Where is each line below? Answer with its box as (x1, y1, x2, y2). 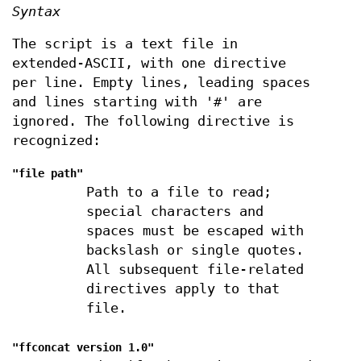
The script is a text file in (12, 35, 238, 52)
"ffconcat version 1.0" (12, 340, 154, 354)
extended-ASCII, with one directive (12, 55, 286, 71)
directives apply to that (85, 280, 280, 297)
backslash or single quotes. (85, 242, 304, 258)
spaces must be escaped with (85, 222, 304, 239)
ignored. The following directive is (12, 113, 294, 129)
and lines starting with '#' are (12, 93, 262, 110)
